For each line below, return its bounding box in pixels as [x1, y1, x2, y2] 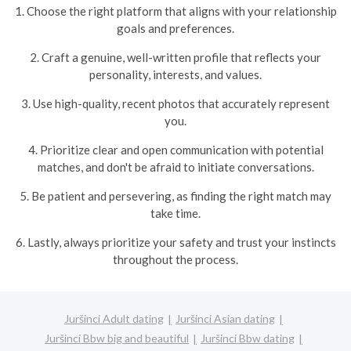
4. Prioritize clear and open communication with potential [27, 143, 324, 157]
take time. [150, 206, 201, 220]
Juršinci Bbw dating [201, 331, 295, 345]
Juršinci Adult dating [64, 311, 164, 325]
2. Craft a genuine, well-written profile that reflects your [30, 50, 321, 64]
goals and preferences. [117, 21, 234, 35]
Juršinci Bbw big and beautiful [45, 331, 189, 345]
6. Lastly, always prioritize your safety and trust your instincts [15, 235, 336, 249]
